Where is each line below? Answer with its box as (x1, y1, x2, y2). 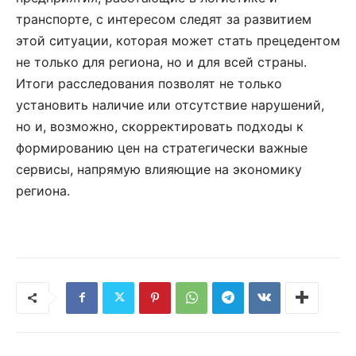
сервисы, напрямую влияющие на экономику (16, 161, 302, 177)
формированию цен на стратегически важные (16, 139, 308, 156)
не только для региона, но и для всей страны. (16, 53, 307, 70)
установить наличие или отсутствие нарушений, (16, 96, 324, 113)
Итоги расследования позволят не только (16, 75, 282, 91)
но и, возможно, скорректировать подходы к (16, 118, 304, 134)
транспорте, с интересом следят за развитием (16, 10, 311, 27)
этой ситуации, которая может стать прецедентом (16, 32, 340, 48)
